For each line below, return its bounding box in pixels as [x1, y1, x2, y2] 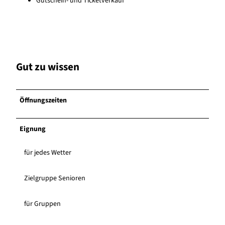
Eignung [20, 124, 46, 135]
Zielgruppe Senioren [24, 173, 85, 184]
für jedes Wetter [24, 148, 71, 158]
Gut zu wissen [16, 59, 79, 74]
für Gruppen [24, 199, 61, 209]
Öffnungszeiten [20, 95, 67, 106]
